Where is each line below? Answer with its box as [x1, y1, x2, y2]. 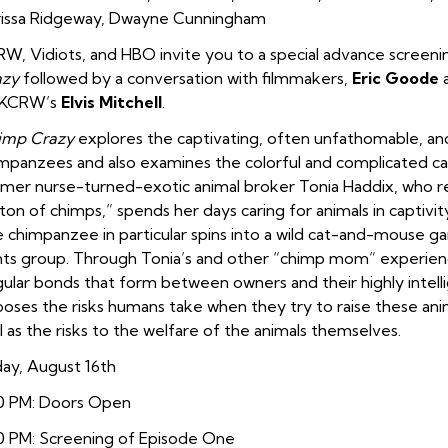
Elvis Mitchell [61, 92, 162, 112]
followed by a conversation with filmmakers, [23, 68, 352, 88]
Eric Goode [352, 68, 439, 88]
